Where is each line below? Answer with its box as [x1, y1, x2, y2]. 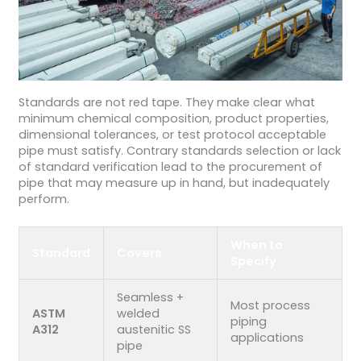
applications [230, 330, 304, 346]
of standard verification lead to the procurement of [18, 159, 322, 176]
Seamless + [116, 289, 184, 306]
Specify [230, 253, 276, 270]
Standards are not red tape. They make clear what [18, 94, 315, 111]
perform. [18, 191, 69, 208]
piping [230, 313, 267, 330]
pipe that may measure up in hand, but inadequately [18, 175, 330, 192]
